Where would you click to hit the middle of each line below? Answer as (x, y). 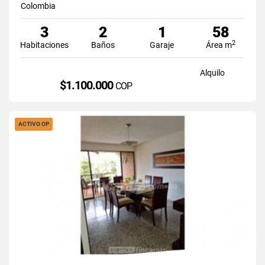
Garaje (162, 45)
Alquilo (212, 72)
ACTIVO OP (34, 124)
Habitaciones (44, 45)
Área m (219, 45)
